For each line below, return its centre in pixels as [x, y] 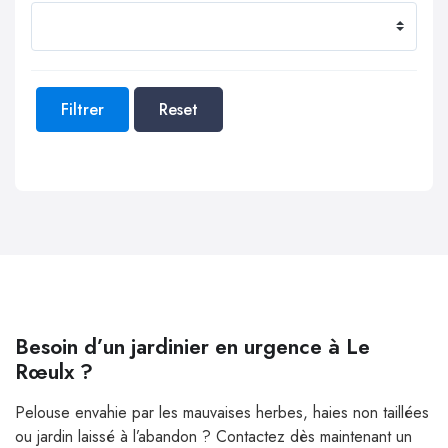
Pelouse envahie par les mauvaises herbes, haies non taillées [222, 413]
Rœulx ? [54, 372]
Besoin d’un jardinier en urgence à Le [192, 347]
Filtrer [82, 109]
